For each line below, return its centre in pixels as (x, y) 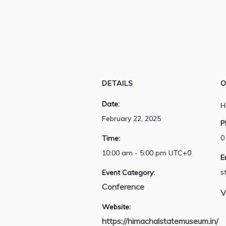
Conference (123, 186)
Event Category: (128, 172)
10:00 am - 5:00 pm (135, 153)
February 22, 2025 (131, 118)
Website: (116, 207)
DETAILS (118, 83)
